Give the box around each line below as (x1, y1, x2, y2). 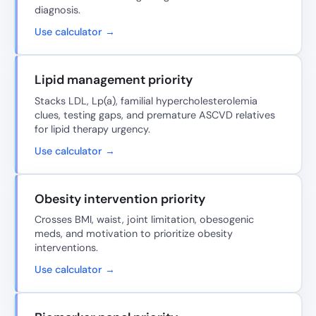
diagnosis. (35, 3, 80, 16)
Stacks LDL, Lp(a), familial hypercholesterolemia (35, 94, 257, 107)
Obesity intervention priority (35, 190, 205, 207)
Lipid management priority (35, 71, 193, 87)
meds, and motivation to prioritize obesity (35, 227, 233, 241)
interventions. (35, 241, 98, 255)
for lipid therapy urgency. (35, 122, 150, 135)
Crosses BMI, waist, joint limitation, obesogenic (35, 213, 254, 226)
